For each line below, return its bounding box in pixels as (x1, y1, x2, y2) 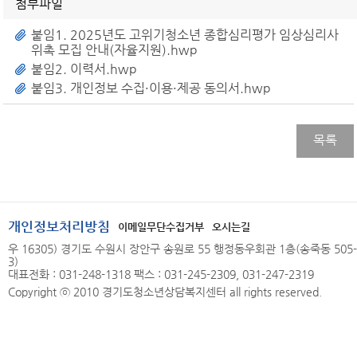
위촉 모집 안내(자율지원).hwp (31, 42, 198, 57)
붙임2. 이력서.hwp (31, 61, 138, 76)
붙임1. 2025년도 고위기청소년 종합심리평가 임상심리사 (31, 27, 339, 42)
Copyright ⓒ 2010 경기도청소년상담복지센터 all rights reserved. (8, 285, 322, 298)
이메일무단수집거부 (118, 221, 204, 233)
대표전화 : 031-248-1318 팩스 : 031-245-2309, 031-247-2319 (8, 268, 314, 280)
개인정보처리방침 (8, 218, 110, 234)
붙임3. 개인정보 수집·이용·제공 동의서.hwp (31, 80, 272, 96)
